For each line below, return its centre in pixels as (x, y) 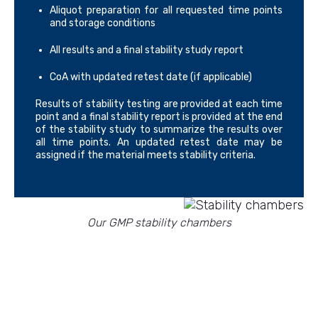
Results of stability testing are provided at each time (159, 104)
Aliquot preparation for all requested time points (166, 11)
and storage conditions (103, 23)
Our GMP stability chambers (159, 223)
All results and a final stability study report (147, 50)
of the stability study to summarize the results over (159, 130)
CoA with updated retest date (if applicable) (151, 77)
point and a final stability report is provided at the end (159, 117)
